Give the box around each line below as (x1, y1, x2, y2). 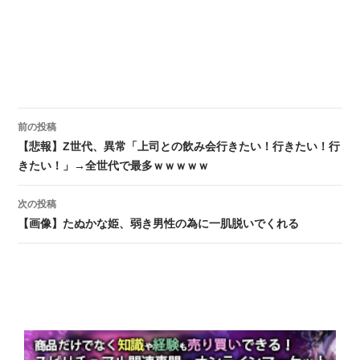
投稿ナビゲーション (18, 137, 211, 162)
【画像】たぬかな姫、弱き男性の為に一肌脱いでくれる (18, 216, 300, 230)
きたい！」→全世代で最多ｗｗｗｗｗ (18, 158, 210, 172)
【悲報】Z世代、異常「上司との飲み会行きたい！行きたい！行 (18, 139, 341, 153)
